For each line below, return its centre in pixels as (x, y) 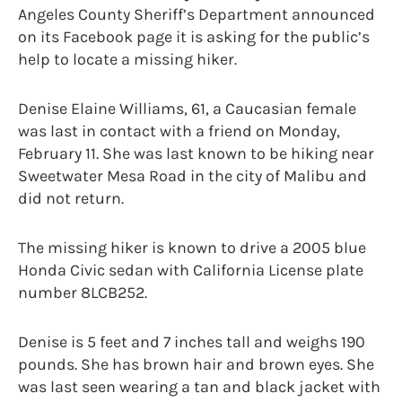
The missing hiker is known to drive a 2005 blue (192, 248)
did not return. (71, 199)
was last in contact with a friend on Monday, (179, 131)
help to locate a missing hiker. (127, 60)
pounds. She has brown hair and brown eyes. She (196, 365)
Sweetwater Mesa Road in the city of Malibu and (192, 176)
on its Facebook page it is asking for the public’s (194, 37)
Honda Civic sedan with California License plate (191, 271)
